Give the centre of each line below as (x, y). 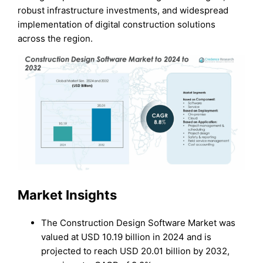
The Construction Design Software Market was (139, 223)
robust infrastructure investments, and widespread (123, 10)
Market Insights (68, 195)
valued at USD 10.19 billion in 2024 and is (127, 237)
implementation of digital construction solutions (117, 24)
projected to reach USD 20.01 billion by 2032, (136, 251)
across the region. (55, 38)
